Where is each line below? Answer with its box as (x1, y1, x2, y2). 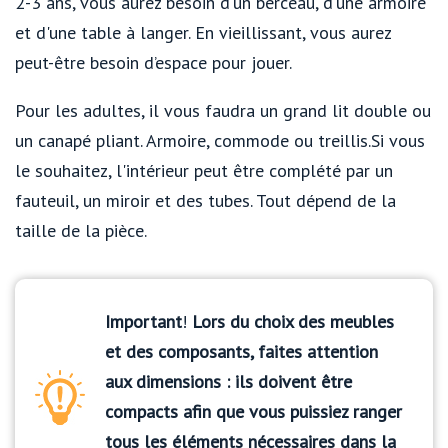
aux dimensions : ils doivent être (105, 369, 352, 393)
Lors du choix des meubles (192, 309, 394, 333)
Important (105, 309, 182, 333)
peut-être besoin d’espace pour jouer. (15, 50, 292, 74)
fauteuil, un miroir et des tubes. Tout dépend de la (15, 188, 396, 212)
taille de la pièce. (15, 218, 147, 242)
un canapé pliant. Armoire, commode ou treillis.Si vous (15, 128, 425, 152)
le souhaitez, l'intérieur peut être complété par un (15, 158, 393, 182)
